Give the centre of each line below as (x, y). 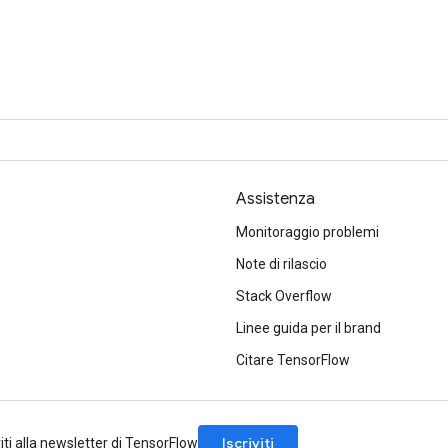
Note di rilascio (281, 264)
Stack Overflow (284, 296)
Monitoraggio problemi (307, 232)
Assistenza (275, 199)
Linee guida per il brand (308, 328)
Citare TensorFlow (293, 360)
